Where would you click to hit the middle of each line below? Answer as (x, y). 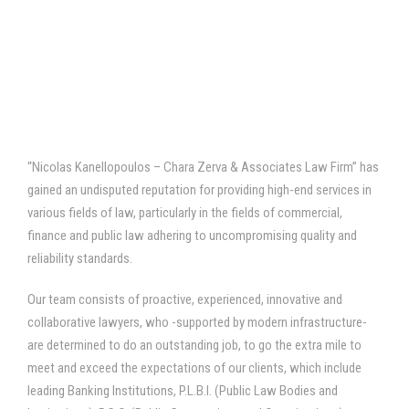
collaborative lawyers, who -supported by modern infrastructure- (197, 322)
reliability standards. (80, 258)
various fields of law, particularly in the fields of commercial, (185, 213)
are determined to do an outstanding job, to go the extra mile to (194, 345)
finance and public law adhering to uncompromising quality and (192, 236)
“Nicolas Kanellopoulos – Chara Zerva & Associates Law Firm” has (203, 167)
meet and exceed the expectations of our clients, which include (194, 368)
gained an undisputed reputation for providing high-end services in (199, 190)
